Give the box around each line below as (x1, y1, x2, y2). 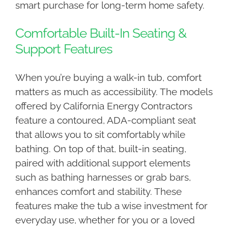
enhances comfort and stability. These (15, 186, 182, 197)
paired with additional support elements (15, 157, 190, 169)
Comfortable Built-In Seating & (15, 25, 186, 41)
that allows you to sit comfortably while (15, 129, 185, 140)
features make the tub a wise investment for (15, 200, 208, 212)
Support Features (15, 41, 112, 57)
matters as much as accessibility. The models (15, 86, 213, 98)
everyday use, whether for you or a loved (15, 214, 195, 226)
